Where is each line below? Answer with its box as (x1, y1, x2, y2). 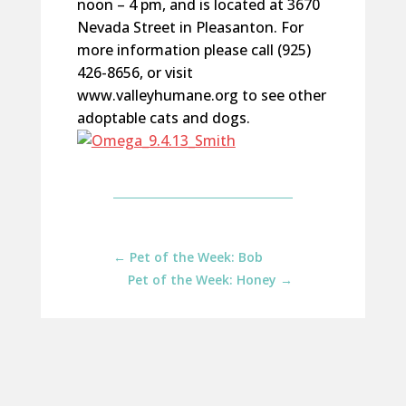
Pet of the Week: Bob (129, 248, 263, 266)
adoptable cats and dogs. (76, 108, 250, 128)
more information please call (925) (76, 40, 311, 60)
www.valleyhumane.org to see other (76, 85, 326, 105)
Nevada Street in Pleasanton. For (76, 17, 304, 37)
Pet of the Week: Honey (128, 271, 277, 288)
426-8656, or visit (76, 63, 193, 82)
